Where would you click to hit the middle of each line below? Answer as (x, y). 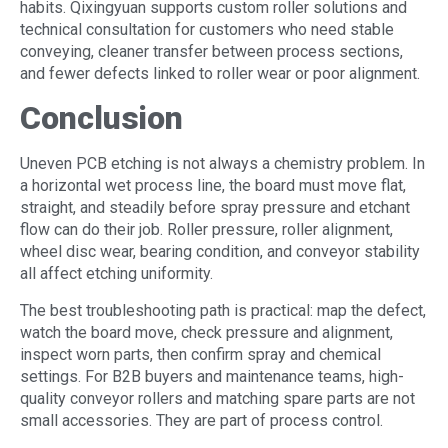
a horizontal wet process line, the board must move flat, (213, 186)
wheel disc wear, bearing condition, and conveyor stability (220, 252)
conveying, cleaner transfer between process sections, (211, 51)
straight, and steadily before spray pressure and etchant (215, 208)
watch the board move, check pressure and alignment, (206, 332)
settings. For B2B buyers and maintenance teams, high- (212, 376)
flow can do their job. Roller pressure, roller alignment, (206, 230)
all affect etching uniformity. (116, 274)
